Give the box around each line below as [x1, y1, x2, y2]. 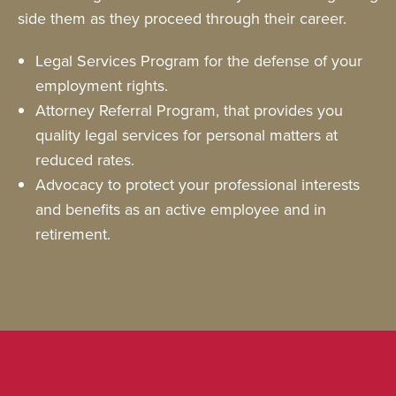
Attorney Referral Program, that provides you [35, 98, 343, 122]
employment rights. [35, 73, 172, 97]
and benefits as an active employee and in [35, 197, 326, 221]
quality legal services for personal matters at [35, 123, 338, 147]
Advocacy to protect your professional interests [35, 172, 360, 196]
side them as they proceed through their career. [18, 6, 346, 30]
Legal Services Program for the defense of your [35, 49, 362, 72]
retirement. [35, 222, 110, 246]
